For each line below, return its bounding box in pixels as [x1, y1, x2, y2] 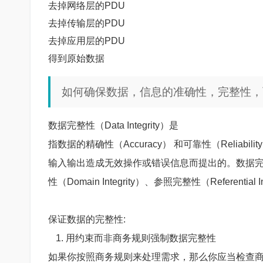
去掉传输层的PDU [48, 18, 125, 28]
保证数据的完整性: [48, 214, 126, 225]
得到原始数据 [48, 53, 104, 63]
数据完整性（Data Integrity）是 [48, 120, 178, 131]
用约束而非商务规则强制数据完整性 [66, 233, 216, 244]
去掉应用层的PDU [48, 35, 125, 46]
